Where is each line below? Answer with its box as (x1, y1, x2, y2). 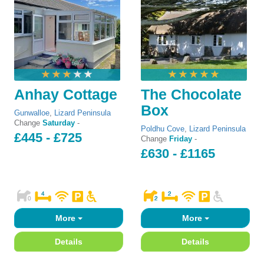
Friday (169, 135, 192, 143)
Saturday (42, 119, 75, 127)
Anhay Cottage (14, 86, 117, 103)
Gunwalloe (14, 109, 49, 117)
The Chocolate (141, 86, 242, 103)
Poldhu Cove (141, 125, 184, 133)
